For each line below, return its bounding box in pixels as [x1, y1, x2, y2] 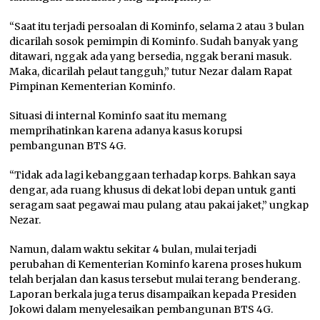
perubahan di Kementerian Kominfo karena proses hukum [9, 258, 302, 271]
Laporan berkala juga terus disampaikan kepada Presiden [9, 288, 297, 301]
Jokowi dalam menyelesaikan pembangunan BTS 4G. [9, 303, 274, 316]
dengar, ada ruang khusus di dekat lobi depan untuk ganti [9, 184, 296, 197]
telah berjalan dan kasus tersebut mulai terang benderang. [9, 273, 301, 286]
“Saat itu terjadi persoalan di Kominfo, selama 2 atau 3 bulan [9, 20, 305, 34]
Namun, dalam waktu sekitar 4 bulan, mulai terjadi [9, 243, 257, 256]
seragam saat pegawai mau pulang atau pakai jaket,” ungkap [9, 199, 309, 212]
